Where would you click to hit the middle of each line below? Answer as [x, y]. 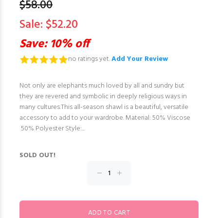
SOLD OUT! [37, 156]
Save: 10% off [54, 45]
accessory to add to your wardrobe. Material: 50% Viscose [106, 118]
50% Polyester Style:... [52, 129]
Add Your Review [140, 59]
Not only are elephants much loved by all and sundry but [102, 86]
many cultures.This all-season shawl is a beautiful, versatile [104, 108]
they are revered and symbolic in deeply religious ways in [103, 97]
